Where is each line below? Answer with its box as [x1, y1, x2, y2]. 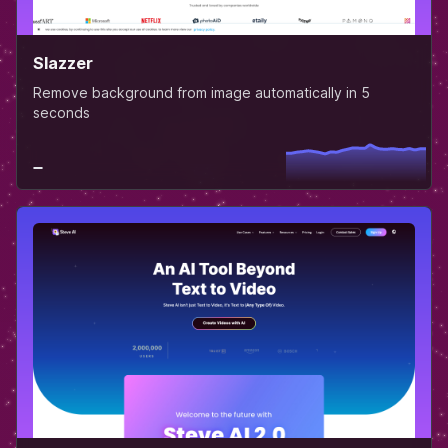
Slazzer [33, 53, 93, 74]
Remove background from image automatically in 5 [33, 84, 370, 102]
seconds [33, 104, 90, 122]
